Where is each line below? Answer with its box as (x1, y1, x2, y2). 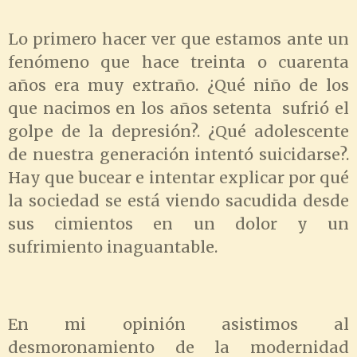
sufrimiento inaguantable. (8, 237, 218, 257)
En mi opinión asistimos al (8, 315, 349, 335)
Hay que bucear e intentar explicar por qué (8, 167, 349, 187)
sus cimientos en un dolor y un (8, 214, 349, 233)
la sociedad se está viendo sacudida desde (8, 190, 349, 210)
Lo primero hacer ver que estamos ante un (8, 29, 349, 49)
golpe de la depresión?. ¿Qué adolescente (8, 121, 349, 141)
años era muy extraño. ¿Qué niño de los (8, 75, 349, 95)
